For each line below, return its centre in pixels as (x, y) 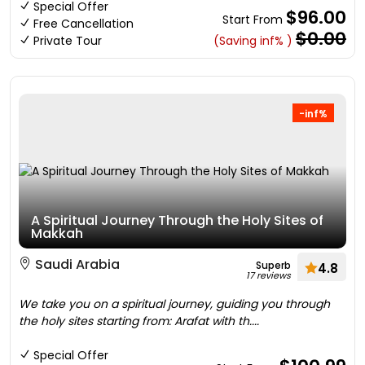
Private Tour (68, 41)
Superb (273, 265)
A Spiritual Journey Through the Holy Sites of (177, 220)
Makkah (57, 233)
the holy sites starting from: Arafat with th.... (139, 321)
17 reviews (268, 275)
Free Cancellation (84, 24)
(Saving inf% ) (253, 41)
